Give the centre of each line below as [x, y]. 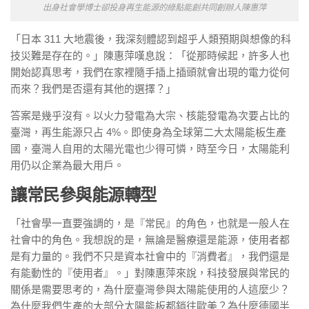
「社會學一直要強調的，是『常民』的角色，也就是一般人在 [150, 223]
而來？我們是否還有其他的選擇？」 [93, 88]
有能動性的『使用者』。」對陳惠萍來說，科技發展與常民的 [150, 272]
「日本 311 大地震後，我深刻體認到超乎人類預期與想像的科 [151, 39]
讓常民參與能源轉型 [83, 195]
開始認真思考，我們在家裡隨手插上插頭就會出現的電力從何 [150, 72]
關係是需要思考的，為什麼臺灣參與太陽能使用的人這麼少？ [150, 289]
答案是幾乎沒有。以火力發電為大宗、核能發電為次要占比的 [150, 115]
